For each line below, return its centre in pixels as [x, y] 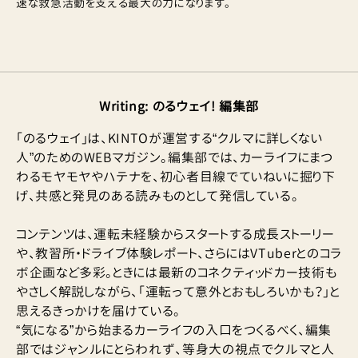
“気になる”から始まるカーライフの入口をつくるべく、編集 [174, 330]
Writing [122, 107]
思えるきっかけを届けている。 [98, 311]
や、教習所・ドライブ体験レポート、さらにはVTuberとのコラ [179, 254]
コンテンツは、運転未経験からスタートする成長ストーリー [175, 235]
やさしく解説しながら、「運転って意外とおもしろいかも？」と [178, 292]
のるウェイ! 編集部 [206, 107]
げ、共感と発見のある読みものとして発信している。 [157, 196]
